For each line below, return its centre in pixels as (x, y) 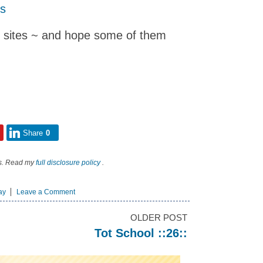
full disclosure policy (68, 163)
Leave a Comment (46, 192)
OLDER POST (159, 218)
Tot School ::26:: (141, 233)
